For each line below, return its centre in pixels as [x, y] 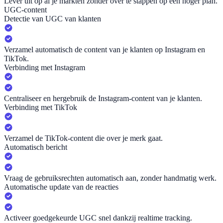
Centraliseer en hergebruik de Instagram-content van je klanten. [103, 99]
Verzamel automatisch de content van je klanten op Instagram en [105, 50]
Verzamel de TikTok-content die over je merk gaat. [83, 138]
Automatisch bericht [36, 147]
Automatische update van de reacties [61, 187]
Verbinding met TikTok [41, 108]
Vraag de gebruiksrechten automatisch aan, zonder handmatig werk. [110, 178]
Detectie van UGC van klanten [53, 19]
